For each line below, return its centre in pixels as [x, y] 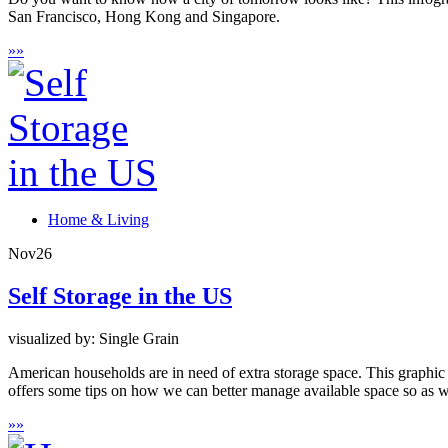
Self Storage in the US [120, 295]
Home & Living [98, 219]
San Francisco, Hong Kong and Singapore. [144, 16]
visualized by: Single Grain [93, 338]
